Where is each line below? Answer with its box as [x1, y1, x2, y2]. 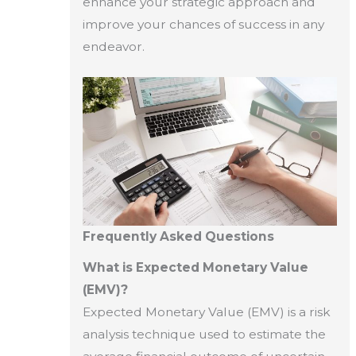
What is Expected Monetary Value [82, 260, 308, 276]
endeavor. [82, 38, 145, 54]
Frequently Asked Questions [82, 229, 274, 245]
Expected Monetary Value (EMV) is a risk [82, 304, 331, 320]
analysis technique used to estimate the [82, 327, 326, 342]
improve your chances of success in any [82, 16, 324, 32]
